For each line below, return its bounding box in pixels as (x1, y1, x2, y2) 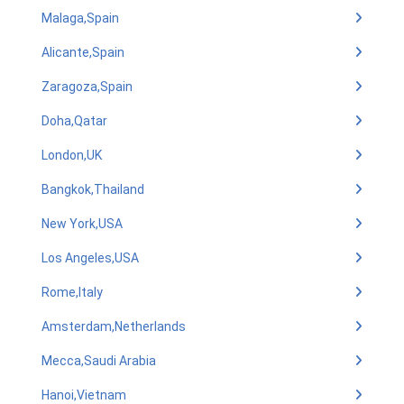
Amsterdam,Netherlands (41, 319, 186, 334)
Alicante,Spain (41, 45, 124, 60)
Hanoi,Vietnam (41, 388, 126, 402)
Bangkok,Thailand (41, 182, 144, 197)
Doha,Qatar (41, 114, 107, 128)
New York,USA (41, 216, 123, 231)
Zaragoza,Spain (41, 79, 133, 94)
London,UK (41, 148, 102, 162)
